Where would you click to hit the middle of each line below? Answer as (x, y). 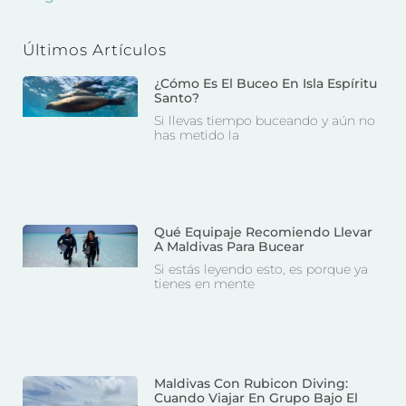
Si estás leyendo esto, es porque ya (261, 270)
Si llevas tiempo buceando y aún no (265, 120)
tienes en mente (205, 284)
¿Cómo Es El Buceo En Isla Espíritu (266, 83)
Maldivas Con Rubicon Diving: (251, 383)
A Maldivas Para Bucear (230, 247)
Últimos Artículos (95, 49)
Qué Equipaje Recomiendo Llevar (264, 232)
